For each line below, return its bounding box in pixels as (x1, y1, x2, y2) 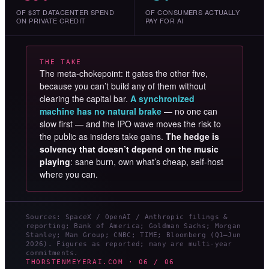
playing (40, 156, 70, 168)
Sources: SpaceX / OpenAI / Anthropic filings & (26, 213, 228, 221)
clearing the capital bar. (40, 92, 130, 105)
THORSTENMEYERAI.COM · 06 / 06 (26, 258, 175, 267)
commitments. (26, 249, 79, 257)
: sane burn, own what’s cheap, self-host (70, 156, 223, 168)
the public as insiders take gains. (40, 130, 166, 143)
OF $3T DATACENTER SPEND (16, 7, 115, 17)
